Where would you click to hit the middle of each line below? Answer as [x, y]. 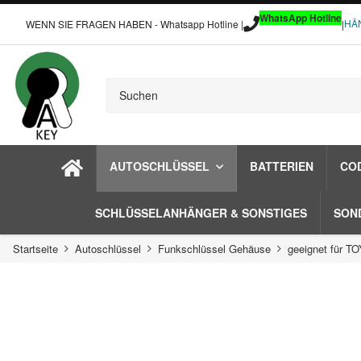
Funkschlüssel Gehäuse [214, 249]
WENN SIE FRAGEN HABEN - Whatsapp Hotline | [135, 24]
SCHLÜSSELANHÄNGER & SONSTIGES [201, 213]
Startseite [35, 249]
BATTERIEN [281, 166]
